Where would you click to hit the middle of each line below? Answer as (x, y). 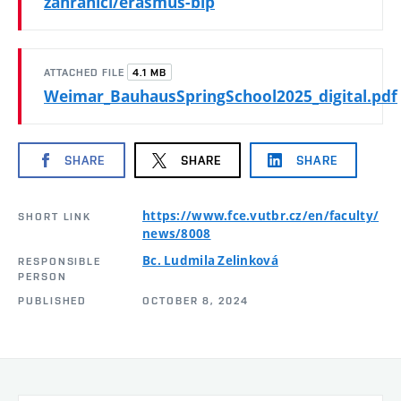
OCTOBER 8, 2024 (196, 301)
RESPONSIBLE (60, 262)
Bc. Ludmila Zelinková (210, 261)
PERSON (43, 277)
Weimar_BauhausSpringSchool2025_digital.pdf (221, 97)
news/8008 (177, 234)
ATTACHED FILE (86, 73)
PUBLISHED (53, 301)
